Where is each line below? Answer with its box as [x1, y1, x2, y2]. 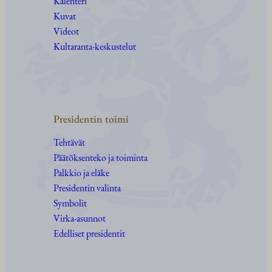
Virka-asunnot [53, 212, 106, 225]
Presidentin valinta [53, 182, 121, 195]
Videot [53, 25, 79, 38]
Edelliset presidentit [53, 227, 125, 240]
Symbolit [53, 197, 87, 210]
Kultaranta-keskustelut [53, 40, 136, 53]
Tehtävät [53, 136, 85, 149]
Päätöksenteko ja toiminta [53, 151, 148, 165]
